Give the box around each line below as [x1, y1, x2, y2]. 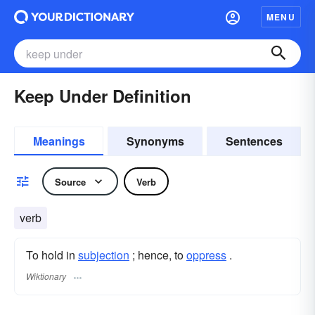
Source [55, 174, 86, 188]
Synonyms [126, 133, 184, 149]
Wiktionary [26, 270, 66, 283]
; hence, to [129, 247, 186, 263]
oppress [186, 247, 226, 263]
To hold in [26, 247, 78, 263]
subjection [78, 247, 129, 263]
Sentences [225, 133, 283, 149]
